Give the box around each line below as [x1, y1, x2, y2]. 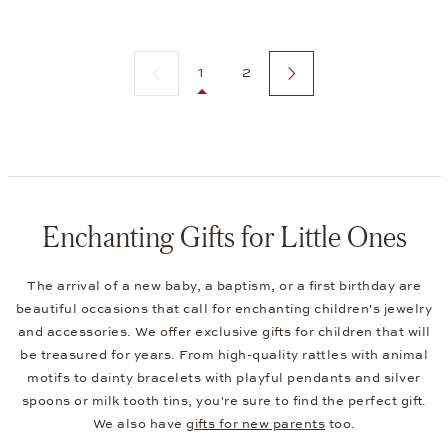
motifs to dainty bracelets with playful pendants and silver [27, 369, 421, 386]
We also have [92, 415, 186, 432]
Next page [269, 58, 340, 75]
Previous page [134, 58, 232, 75]
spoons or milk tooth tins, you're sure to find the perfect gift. [21, 392, 427, 409]
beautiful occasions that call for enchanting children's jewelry [15, 300, 433, 317]
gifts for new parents [186, 415, 325, 432]
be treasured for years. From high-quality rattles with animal [20, 346, 428, 363]
